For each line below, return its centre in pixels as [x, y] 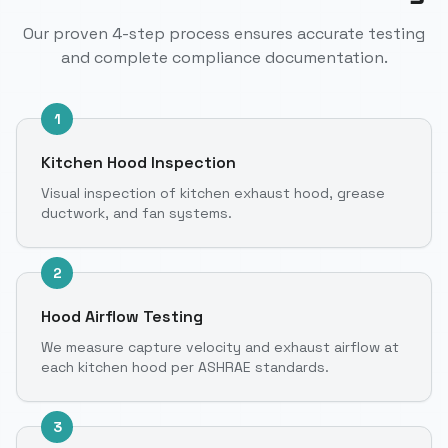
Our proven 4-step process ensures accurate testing [224, 33]
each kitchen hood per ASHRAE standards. [185, 366]
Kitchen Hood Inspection [138, 162]
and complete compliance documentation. [224, 57]
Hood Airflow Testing [122, 316]
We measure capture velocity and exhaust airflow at [220, 346]
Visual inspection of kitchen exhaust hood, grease [213, 192]
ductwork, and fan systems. [136, 212]
